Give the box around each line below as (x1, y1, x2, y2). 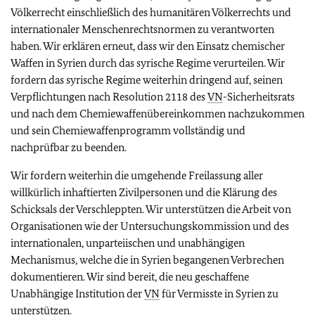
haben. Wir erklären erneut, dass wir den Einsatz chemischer (11, 39, 285, 53)
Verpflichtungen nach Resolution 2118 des (11, 90, 207, 103)
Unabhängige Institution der (11, 287, 144, 300)
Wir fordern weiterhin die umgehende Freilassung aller (11, 169, 263, 182)
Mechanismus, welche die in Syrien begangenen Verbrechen (11, 253, 284, 266)
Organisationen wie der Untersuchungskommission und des (11, 219, 289, 233)
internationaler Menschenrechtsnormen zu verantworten (11, 22, 274, 36)
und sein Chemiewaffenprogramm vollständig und (11, 124, 245, 137)
